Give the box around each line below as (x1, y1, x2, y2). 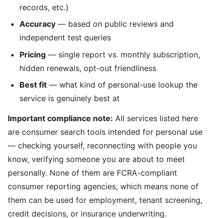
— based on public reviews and (55, 19, 174, 29)
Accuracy (19, 19, 55, 29)
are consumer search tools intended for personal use (8, 127, 202, 137)
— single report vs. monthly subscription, (46, 49, 200, 59)
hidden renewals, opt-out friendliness (19, 63, 156, 73)
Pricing (19, 49, 46, 59)
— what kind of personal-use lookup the (47, 79, 198, 90)
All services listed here (113, 113, 198, 123)
